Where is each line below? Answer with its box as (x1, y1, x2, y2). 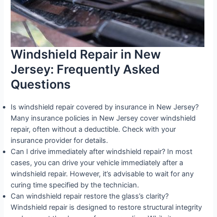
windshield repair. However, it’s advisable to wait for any (11, 170, 194, 179)
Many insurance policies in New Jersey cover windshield (11, 114, 196, 123)
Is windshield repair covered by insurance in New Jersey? (11, 103, 199, 112)
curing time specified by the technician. (11, 181, 139, 190)
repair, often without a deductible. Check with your (11, 125, 176, 134)
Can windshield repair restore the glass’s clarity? (11, 192, 169, 201)
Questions (11, 77, 71, 92)
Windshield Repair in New (11, 47, 161, 62)
